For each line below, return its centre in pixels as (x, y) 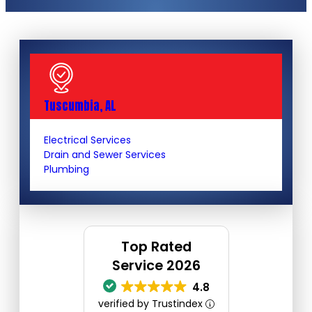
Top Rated (156, 247)
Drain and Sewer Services (105, 155)
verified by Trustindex (151, 304)
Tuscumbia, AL (80, 106)
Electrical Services (87, 140)
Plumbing (67, 169)
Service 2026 (156, 266)
